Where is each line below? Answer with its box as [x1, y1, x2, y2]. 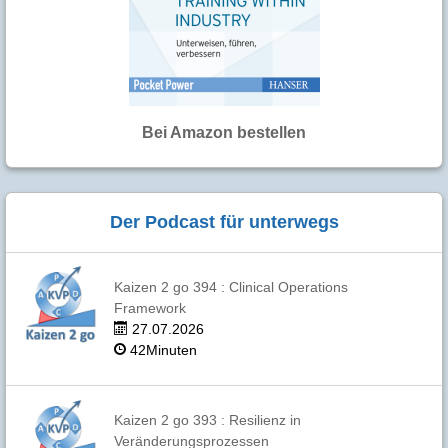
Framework [113, 301, 186, 317]
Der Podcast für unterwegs [109, 212, 339, 233]
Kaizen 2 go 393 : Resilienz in [113, 413, 301, 429]
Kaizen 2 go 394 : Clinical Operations [113, 280, 348, 296]
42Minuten [125, 343, 197, 359]
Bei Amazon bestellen [142, 124, 306, 142]
